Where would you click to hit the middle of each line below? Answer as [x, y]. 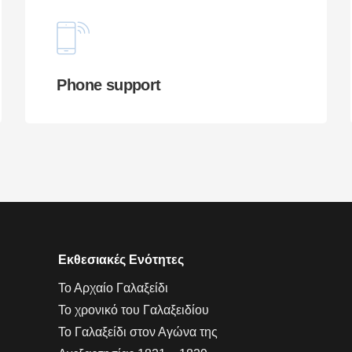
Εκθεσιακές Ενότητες [121, 259]
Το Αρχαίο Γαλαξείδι [113, 288]
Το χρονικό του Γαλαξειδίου [133, 310]
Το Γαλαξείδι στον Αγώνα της [137, 332]
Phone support [109, 84]
